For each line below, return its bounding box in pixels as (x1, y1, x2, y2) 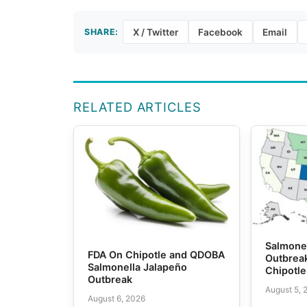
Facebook (198, 26, 243, 38)
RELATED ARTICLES (73, 99, 201, 114)
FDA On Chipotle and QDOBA (88, 248, 225, 260)
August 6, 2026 (88, 293, 146, 304)
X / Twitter (132, 26, 178, 38)
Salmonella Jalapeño (88, 260, 188, 273)
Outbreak (88, 273, 133, 285)
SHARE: (84, 26, 119, 37)
